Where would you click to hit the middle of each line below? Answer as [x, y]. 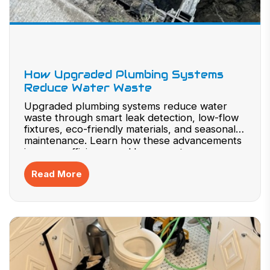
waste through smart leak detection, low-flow [131, 118]
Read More [57, 174]
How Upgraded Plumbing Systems [124, 74]
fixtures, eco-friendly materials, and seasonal [130, 129]
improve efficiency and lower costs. [107, 152]
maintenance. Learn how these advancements [133, 140]
